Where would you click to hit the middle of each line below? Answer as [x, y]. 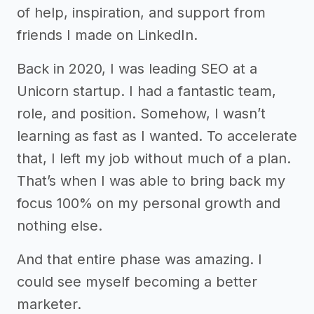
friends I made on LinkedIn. [107, 35]
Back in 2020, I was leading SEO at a [137, 69]
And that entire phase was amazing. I [139, 259]
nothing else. [60, 226]
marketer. [49, 304]
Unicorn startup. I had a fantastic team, [146, 91]
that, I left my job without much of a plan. [154, 158]
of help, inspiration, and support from [141, 13]
